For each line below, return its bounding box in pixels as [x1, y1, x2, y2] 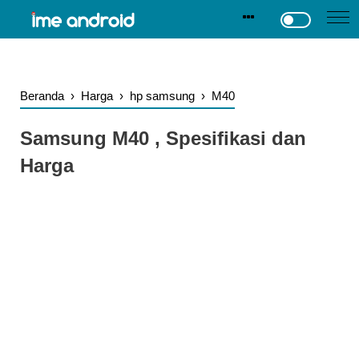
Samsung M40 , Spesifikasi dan [20, 127, 306, 149]
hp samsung [130, 89, 195, 103]
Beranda [20, 89, 64, 103]
